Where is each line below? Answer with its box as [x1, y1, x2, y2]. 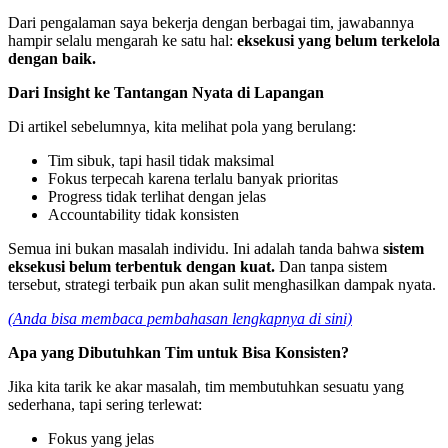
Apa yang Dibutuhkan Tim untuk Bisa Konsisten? [8, 343, 349, 361]
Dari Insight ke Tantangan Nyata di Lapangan [8, 83, 324, 101]
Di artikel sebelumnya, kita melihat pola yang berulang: [8, 117, 356, 135]
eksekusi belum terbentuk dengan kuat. [8, 257, 275, 275]
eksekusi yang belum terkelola [237, 31, 440, 49]
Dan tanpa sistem [275, 257, 387, 275]
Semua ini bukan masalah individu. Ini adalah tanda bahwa [8, 239, 383, 257]
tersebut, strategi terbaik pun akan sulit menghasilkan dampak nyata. [8, 275, 436, 293]
